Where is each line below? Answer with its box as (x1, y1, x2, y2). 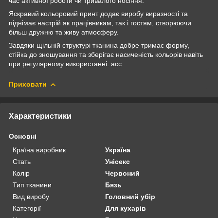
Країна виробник (13, 145, 66, 154)
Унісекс (105, 157, 130, 165)
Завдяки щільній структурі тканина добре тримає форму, (9, 41, 189, 49)
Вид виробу (13, 192, 49, 200)
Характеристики (9, 111, 72, 120)
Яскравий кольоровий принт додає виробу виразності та (9, 9, 188, 18)
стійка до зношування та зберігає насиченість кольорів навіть (9, 50, 203, 58)
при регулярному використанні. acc (9, 59, 122, 68)
